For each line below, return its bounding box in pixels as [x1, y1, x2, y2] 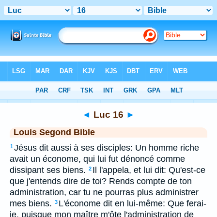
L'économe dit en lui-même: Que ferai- [59, 199, 206, 208]
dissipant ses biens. [10, 165, 86, 175]
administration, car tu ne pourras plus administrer [10, 187, 199, 197]
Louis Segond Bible [14, 127, 95, 137]
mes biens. [10, 199, 52, 208]
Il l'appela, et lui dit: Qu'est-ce [93, 165, 205, 175]
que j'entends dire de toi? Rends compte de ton [10, 176, 192, 186]
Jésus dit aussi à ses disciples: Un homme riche [14, 143, 199, 153]
